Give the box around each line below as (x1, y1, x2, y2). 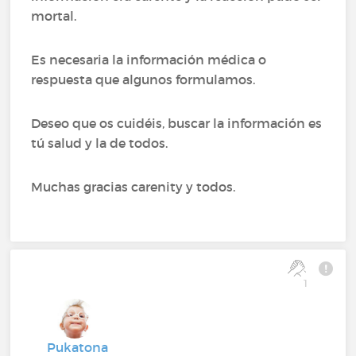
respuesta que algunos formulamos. (31, 71, 256, 87)
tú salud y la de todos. (31, 134, 168, 151)
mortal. (31, 7, 77, 24)
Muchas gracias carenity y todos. (31, 178, 236, 195)
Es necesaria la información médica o (31, 51, 267, 68)
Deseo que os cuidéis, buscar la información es (31, 114, 323, 131)
